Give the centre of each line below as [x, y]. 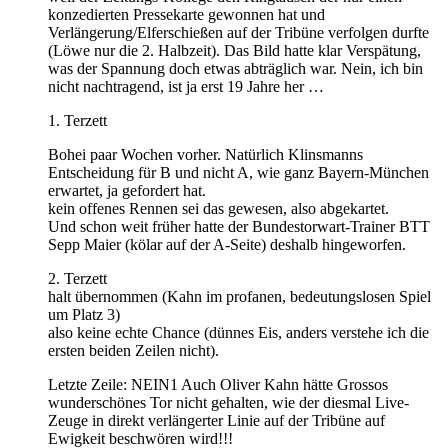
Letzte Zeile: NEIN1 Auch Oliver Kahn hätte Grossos [218, 384]
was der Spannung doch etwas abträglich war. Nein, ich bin [235, 68]
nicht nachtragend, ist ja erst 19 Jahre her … [186, 86]
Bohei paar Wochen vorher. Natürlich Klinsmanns [205, 154]
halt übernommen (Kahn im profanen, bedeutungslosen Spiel [239, 296]
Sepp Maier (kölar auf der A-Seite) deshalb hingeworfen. [227, 244]
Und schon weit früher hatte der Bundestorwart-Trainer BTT [239, 226]
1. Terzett [77, 120]
